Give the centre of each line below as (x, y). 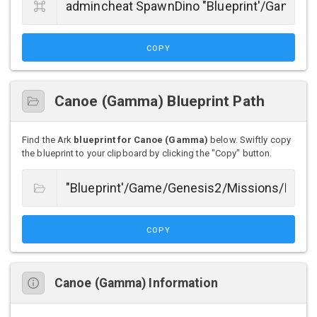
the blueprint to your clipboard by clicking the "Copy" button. (147, 154)
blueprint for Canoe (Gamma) (141, 140)
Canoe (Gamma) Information (137, 283)
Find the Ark (48, 140)
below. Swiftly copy (250, 140)
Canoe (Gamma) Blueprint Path (160, 102)
